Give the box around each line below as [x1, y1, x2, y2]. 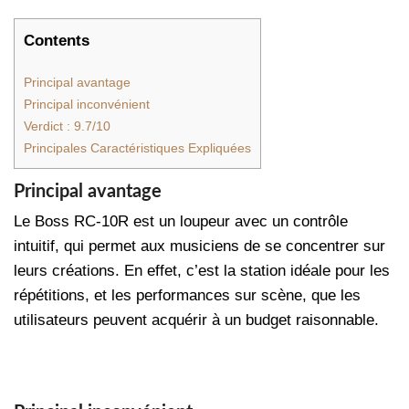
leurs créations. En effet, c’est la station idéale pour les [14, 262, 390, 280]
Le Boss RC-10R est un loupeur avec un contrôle [14, 213, 348, 231]
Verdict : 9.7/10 [24, 119, 110, 133]
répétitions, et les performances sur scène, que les [14, 287, 361, 305]
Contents [24, 32, 89, 49]
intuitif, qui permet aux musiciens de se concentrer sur [14, 237, 385, 256]
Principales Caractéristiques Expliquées [24, 141, 251, 155]
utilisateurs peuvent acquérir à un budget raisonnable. [14, 311, 379, 330]
